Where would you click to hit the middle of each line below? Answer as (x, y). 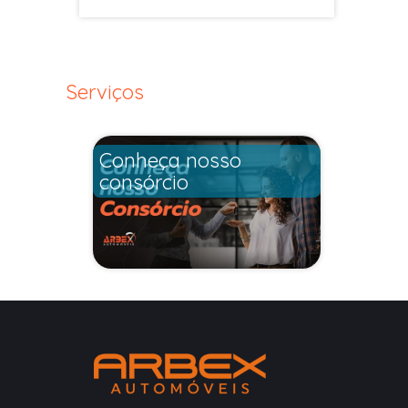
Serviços (105, 92)
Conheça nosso (170, 160)
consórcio (144, 182)
